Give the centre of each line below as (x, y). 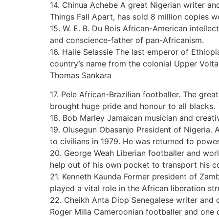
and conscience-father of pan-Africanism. (127, 40)
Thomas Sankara (81, 76)
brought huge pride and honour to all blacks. (132, 106)
